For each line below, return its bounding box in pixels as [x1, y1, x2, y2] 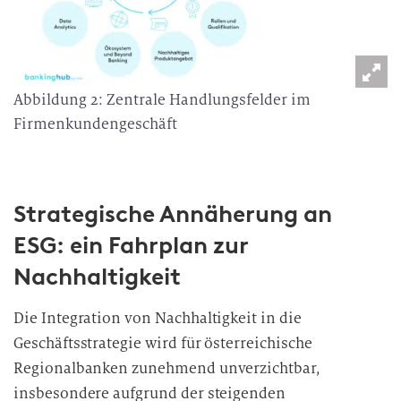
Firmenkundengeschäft [13, 115, 177, 133]
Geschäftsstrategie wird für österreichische [13, 334, 312, 353]
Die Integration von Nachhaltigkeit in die [13, 309, 302, 328]
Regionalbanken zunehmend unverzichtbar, [13, 359, 320, 378]
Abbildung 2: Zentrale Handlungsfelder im [13, 90, 311, 109]
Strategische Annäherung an [13, 200, 332, 228]
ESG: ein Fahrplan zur [13, 231, 248, 260]
